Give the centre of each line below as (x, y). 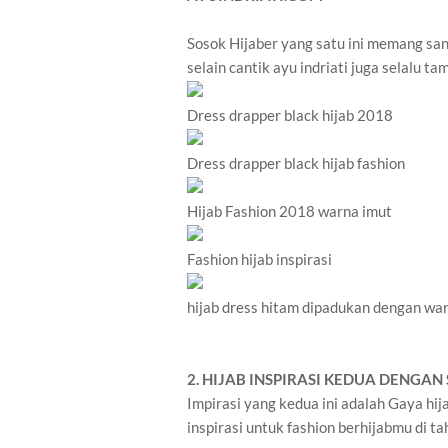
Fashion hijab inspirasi (259, 259)
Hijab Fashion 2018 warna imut (289, 211)
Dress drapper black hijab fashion (296, 163)
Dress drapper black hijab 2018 (290, 115)
